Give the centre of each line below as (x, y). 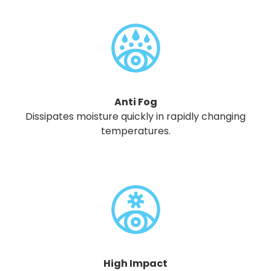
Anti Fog (135, 102)
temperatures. (135, 131)
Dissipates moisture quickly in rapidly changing (135, 116)
